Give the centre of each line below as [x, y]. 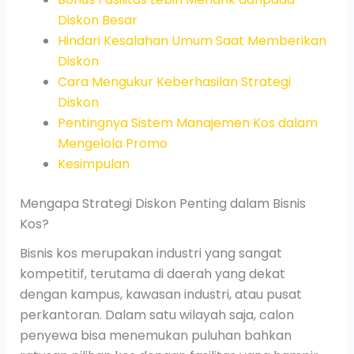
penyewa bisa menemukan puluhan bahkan [155, 335]
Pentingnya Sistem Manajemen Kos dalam [187, 122]
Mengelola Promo [112, 143]
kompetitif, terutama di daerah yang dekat [152, 273]
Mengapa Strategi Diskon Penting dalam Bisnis [162, 203]
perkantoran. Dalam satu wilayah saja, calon [156, 314]
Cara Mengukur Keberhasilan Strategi [174, 81]
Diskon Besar [97, 20]
